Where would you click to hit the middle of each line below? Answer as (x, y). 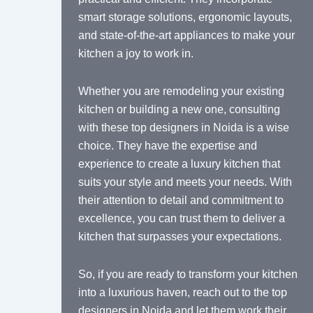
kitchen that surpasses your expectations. (180, 237)
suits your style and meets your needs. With (185, 182)
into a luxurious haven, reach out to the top (183, 293)
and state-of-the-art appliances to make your (187, 36)
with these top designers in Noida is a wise (184, 128)
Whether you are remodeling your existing (181, 92)
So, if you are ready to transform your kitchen (188, 275)
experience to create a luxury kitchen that (179, 164)
